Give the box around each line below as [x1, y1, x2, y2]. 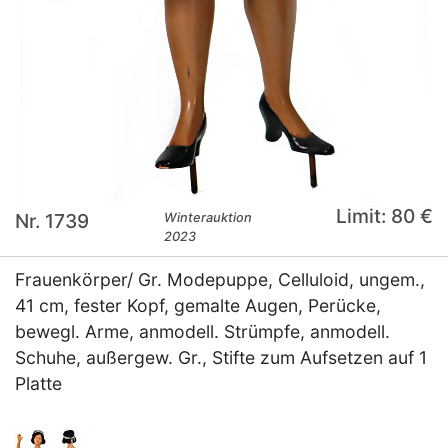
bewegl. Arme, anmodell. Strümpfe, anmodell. [15, 321, 390, 343]
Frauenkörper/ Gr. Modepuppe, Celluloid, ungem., [15, 269, 425, 291]
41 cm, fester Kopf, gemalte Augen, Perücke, [15, 295, 381, 317]
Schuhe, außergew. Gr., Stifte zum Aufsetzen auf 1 [15, 347, 427, 369]
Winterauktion [164, 210, 253, 226]
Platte [15, 373, 62, 395]
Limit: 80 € [335, 204, 433, 229]
